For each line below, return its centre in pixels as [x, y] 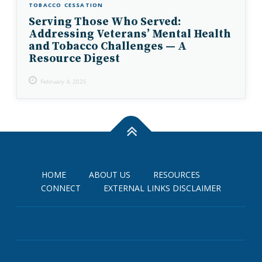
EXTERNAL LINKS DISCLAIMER [162, 188]
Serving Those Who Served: [105, 22]
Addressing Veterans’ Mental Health [130, 34]
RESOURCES [177, 175]
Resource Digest [74, 59]
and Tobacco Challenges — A [108, 46]
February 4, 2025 [63, 82]
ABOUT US [110, 175]
